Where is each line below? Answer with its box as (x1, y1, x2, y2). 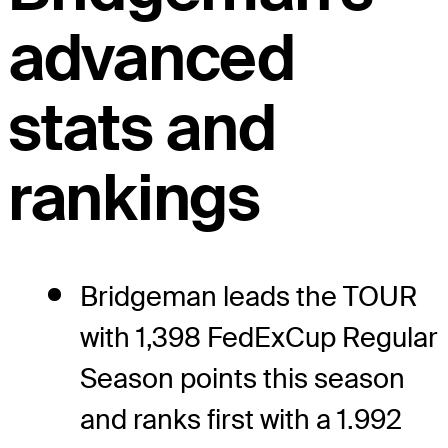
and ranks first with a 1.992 (80, 401, 402, 437)
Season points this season (80, 360, 405, 396)
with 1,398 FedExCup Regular (80, 319, 438, 355)
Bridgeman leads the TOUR (80, 278, 417, 314)
